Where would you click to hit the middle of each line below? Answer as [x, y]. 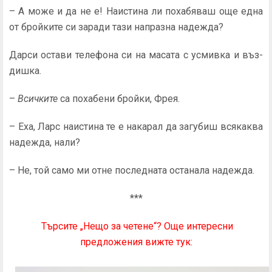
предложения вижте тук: [136, 242]
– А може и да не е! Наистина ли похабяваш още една [136, 11]
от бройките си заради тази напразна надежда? [116, 27]
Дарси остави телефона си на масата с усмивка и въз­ [136, 55]
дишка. [25, 71]
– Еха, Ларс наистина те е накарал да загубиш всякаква [136, 127]
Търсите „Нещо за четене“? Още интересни [137, 226]
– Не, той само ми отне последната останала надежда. [132, 170]
